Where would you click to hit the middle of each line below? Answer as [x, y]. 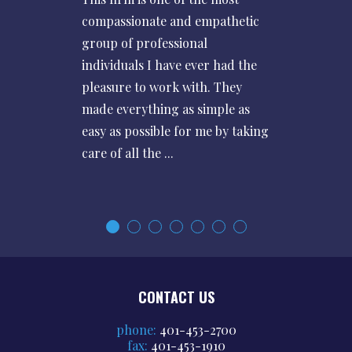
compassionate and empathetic [170, 20]
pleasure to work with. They [162, 86]
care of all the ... [128, 152]
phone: [137, 329]
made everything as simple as [166, 108]
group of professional [145, 42]
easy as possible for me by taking [175, 130]
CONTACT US [176, 297]
